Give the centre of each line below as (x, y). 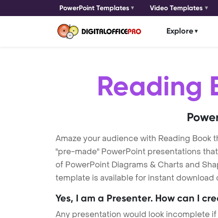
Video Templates (177, 8)
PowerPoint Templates (94, 8)
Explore (180, 31)
